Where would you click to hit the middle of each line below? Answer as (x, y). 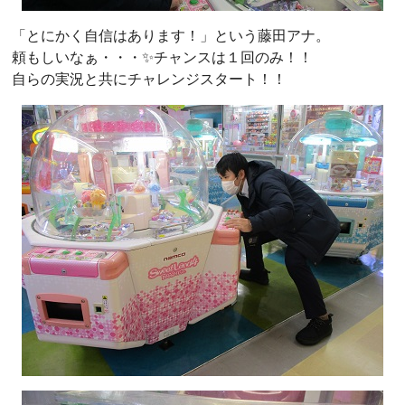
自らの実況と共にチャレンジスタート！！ (149, 79)
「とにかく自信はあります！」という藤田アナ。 (171, 35)
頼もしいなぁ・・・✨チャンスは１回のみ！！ (162, 57)
